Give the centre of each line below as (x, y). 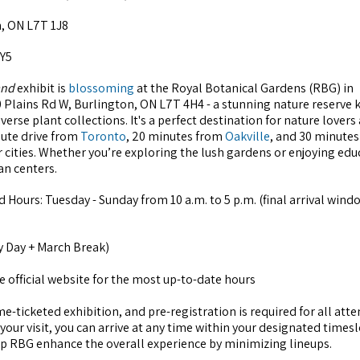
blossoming (101, 88)
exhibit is (41, 88)
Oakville (247, 137)
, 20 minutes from (176, 137)
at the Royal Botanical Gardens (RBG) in (244, 88)
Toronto (103, 137)
